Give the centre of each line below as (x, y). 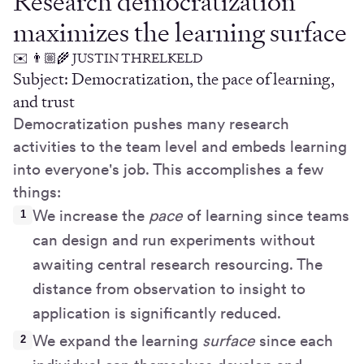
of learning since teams (266, 216)
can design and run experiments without (174, 240)
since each (294, 341)
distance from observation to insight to (169, 289)
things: (37, 193)
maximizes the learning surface (180, 33)
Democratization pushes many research (151, 124)
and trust (44, 102)
